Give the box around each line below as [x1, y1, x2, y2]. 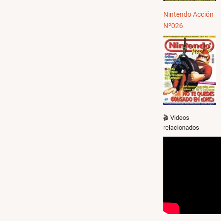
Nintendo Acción [163, 10, 214, 19]
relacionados [163, 123, 199, 131]
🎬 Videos [163, 113, 189, 121]
